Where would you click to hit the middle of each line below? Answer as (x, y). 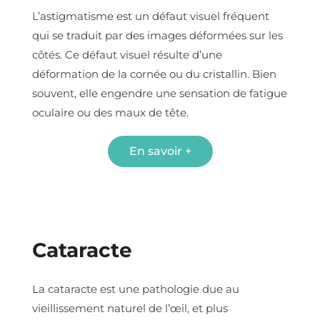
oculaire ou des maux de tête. (110, 112)
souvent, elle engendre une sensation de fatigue (160, 93)
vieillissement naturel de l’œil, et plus (130, 308)
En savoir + (160, 151)
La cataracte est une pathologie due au (136, 289)
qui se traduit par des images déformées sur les (157, 35)
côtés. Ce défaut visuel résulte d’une (127, 54)
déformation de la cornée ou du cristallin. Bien (154, 74)
